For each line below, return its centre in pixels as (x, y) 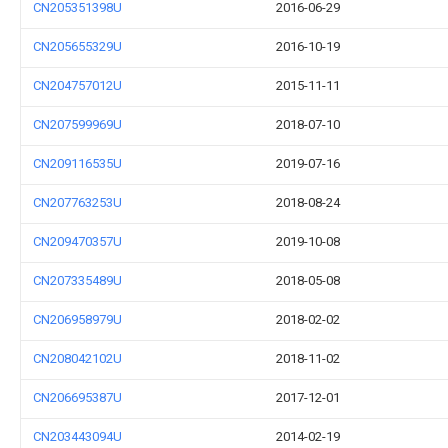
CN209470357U (77, 241)
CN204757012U (77, 85)
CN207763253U (77, 202)
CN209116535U (77, 163)
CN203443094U (77, 436)
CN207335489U (77, 280)
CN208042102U (77, 358)
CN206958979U (77, 319)
